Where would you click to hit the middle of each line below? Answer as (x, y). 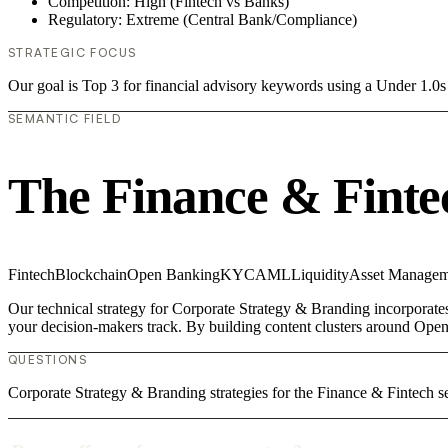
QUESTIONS (47, 360)
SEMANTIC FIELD (65, 118)
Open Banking (173, 275)
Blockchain (91, 275)
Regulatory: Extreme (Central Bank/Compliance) (202, 19)
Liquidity (320, 275)
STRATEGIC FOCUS (72, 52)
